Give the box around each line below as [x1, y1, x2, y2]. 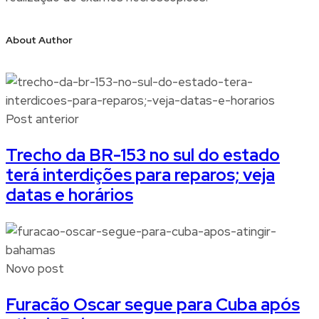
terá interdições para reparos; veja [6, 164, 275, 187]
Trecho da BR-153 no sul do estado [6, 144, 280, 167]
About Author [6, 33, 73, 46]
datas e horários [6, 184, 133, 206]
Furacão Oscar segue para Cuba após [6, 293, 300, 316]
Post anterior [6, 111, 79, 127]
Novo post [6, 261, 64, 277]
